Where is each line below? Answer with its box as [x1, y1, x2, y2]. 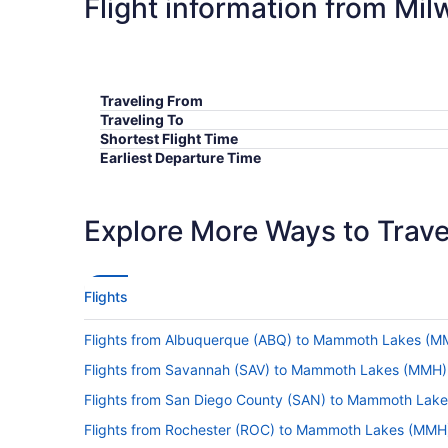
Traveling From [100, 91, 203, 109]
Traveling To [100, 110, 184, 128]
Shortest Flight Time [100, 129, 238, 147]
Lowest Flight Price [100, 186, 230, 204]
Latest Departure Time [100, 167, 251, 185]
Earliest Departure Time [100, 148, 261, 166]
